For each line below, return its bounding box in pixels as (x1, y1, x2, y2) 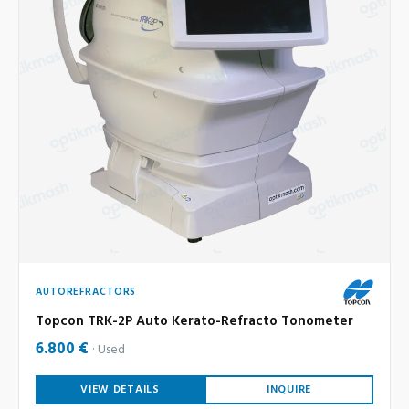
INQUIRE (266, 381, 312, 400)
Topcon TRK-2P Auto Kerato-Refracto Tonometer (36, 310, 353, 333)
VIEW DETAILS (80, 381, 160, 400)
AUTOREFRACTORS (36, 284, 137, 301)
